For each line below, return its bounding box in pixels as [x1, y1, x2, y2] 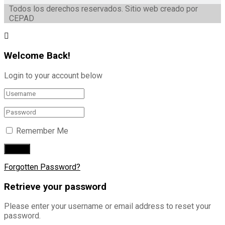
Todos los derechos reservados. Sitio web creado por [9, 4, 198, 14]
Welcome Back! [4, 50, 70, 62]
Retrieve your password [4, 181, 106, 192]
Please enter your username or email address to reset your [4, 201, 211, 211]
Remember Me [16, 126, 68, 136]
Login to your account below [4, 70, 102, 80]
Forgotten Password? [4, 162, 80, 172]
